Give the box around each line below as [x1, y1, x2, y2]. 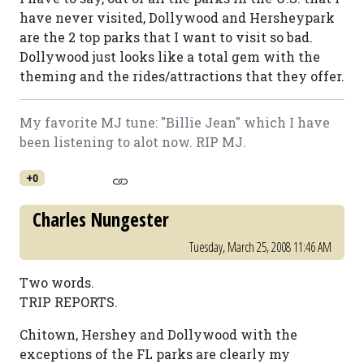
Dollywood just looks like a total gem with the [19, 48, 320, 65]
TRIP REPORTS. [19, 293, 118, 310]
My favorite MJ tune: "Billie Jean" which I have [19, 114, 330, 131]
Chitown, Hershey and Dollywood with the [19, 326, 297, 343]
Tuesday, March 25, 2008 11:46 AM [189, 238, 331, 256]
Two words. [19, 274, 94, 291]
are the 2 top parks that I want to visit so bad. [19, 28, 313, 45]
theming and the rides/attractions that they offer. [19, 67, 344, 84]
